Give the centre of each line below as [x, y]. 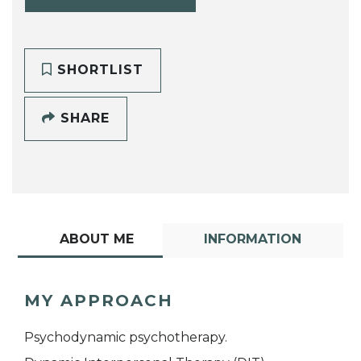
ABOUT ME [96, 239]
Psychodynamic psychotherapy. [126, 337]
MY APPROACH [99, 300]
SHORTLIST [98, 70]
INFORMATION [253, 239]
